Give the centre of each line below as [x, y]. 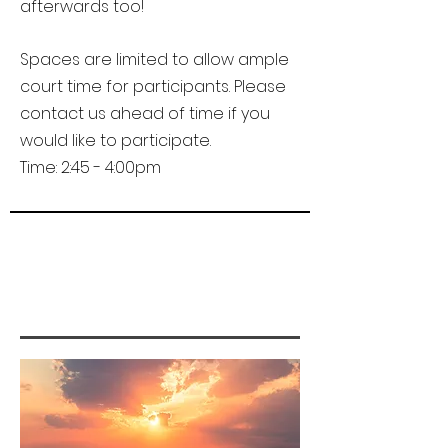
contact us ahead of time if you [145, 113]
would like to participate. [117, 140]
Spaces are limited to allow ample [154, 59]
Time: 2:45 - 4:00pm [90, 167]
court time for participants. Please [153, 86]
